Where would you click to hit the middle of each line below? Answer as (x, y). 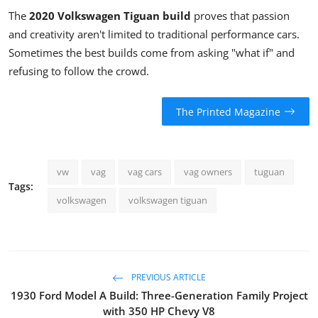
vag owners (208, 172)
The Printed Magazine (228, 111)
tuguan (269, 172)
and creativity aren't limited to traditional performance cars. (154, 34)
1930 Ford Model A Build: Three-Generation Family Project (159, 296)
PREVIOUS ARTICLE (168, 278)
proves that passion (240, 16)
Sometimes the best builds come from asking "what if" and (152, 53)
